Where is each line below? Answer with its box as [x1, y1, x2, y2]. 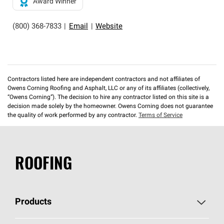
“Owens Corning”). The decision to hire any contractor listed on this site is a [7, 94, 209, 100]
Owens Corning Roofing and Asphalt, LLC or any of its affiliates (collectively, [7, 85, 209, 91]
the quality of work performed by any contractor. [7, 112, 138, 118]
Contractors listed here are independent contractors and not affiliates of [7, 76, 200, 82]
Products [15, 197, 51, 207]
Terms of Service [138, 112, 182, 118]
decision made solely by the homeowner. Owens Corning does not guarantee [7, 103, 213, 109]
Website [95, 23, 122, 30]
